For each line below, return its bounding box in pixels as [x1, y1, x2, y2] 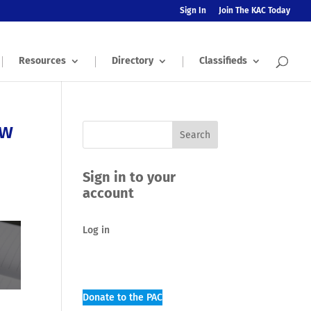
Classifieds [199, 55, 247, 67]
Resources [19, 55, 66, 67]
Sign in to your [83, 169, 176, 185]
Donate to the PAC [83, 292, 163, 303]
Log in [83, 224, 110, 236]
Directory [112, 55, 153, 67]
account [83, 185, 135, 201]
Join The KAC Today [219, 6, 290, 15]
